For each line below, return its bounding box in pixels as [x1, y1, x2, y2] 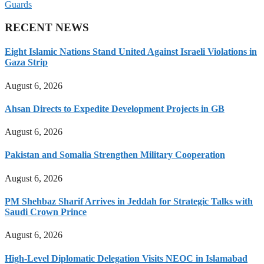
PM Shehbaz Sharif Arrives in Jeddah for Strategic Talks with [5, 196, 253, 207]
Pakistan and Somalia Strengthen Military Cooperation [5, 150, 225, 160]
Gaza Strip [5, 57, 48, 68]
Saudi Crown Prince [5, 207, 87, 217]
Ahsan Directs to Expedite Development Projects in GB [5, 103, 225, 114]
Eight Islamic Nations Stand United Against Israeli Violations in [5, 47, 257, 57]
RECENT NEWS [5, 21, 89, 34]
